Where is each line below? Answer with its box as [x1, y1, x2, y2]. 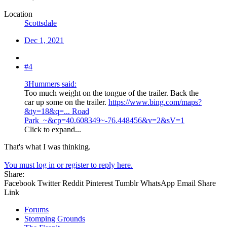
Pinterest [86, 178, 113, 187]
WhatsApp [140, 178, 175, 187]
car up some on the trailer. [24, 97, 108, 106]
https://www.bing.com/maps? [108, 97, 202, 106]
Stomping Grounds [24, 214, 85, 223]
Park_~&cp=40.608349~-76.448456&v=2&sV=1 [24, 116, 184, 125]
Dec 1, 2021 [24, 35, 64, 45]
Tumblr [115, 178, 138, 187]
